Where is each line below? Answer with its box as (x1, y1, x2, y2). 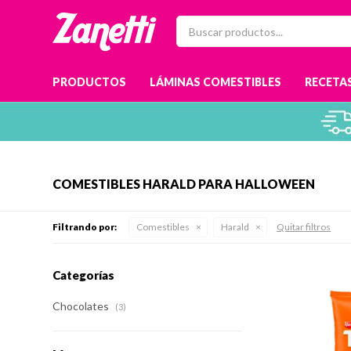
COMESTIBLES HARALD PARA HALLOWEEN (52, 176, 316, 191)
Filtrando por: (52, 221, 118, 233)
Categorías (52, 268, 115, 282)
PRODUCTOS (52, 75, 127, 89)
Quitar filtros (277, 221, 331, 233)
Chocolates (52, 299, 112, 313)
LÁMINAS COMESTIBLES (150, 75, 282, 89)
